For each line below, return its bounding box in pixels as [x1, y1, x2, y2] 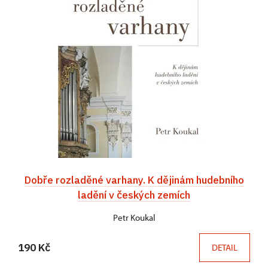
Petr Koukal [112, 212, 156, 224]
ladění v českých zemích [78, 188, 190, 202]
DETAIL [212, 242, 237, 254]
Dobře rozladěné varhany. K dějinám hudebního [24, 173, 244, 187]
